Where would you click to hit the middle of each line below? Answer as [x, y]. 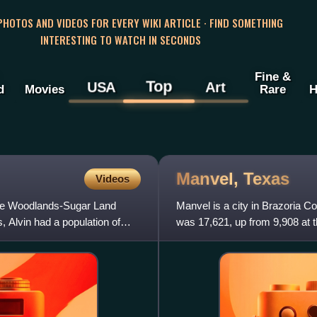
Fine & [272, 77]
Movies [44, 90]
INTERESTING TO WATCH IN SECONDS [120, 39]
